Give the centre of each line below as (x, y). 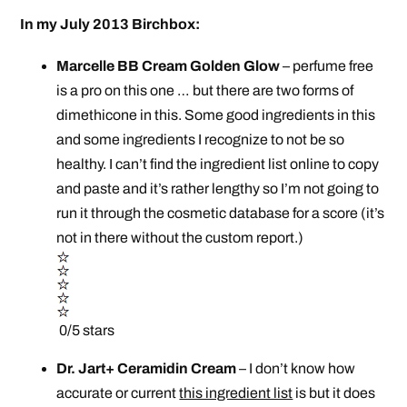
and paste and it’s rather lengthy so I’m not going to (218, 189)
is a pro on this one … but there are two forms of (205, 91)
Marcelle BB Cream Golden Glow (170, 66)
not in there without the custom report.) (183, 238)
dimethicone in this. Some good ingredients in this (216, 115)
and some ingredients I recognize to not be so (201, 140)
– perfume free (328, 66)
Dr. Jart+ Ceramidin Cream (147, 369)
